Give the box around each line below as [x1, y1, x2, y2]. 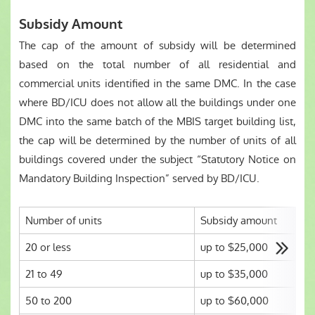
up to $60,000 [200, 293, 269, 308]
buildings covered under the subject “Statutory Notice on [19, 152, 296, 167]
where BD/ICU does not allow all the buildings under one [19, 95, 296, 110]
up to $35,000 [200, 266, 268, 281]
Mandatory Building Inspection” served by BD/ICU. [19, 171, 259, 186]
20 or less [25, 240, 71, 255]
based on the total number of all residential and [19, 57, 296, 72]
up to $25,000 [200, 240, 268, 255]
